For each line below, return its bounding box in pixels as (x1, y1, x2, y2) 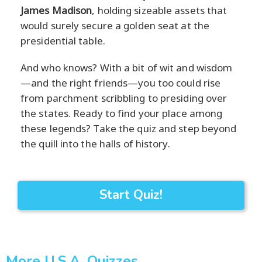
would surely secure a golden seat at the (20, 19, 210, 33)
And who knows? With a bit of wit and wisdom (20, 61, 233, 75)
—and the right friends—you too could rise (20, 76, 221, 90)
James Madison (20, 4, 92, 18)
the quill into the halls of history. (20, 137, 170, 151)
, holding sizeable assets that (92, 4, 227, 18)
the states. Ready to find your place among (20, 106, 223, 120)
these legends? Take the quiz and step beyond (20, 122, 237, 136)
